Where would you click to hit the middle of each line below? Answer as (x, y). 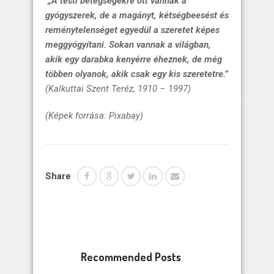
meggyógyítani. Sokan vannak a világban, (128, 45)
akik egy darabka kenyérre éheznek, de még (134, 60)
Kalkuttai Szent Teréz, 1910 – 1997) (120, 89)
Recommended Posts (131, 257)
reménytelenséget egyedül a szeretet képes (132, 30)
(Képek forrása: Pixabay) (94, 116)
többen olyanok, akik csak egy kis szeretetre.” (137, 74)
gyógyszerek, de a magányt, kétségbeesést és (137, 16)
